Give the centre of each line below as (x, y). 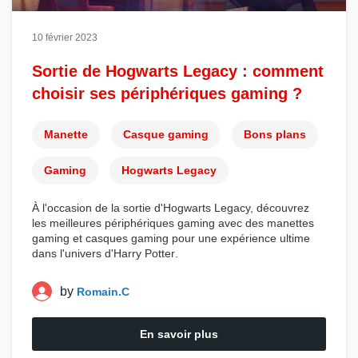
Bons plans (275, 134)
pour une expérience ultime (239, 238)
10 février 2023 (65, 38)
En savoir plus (179, 334)
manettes (290, 223)
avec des (241, 223)
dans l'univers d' (73, 253)
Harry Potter (144, 253)
